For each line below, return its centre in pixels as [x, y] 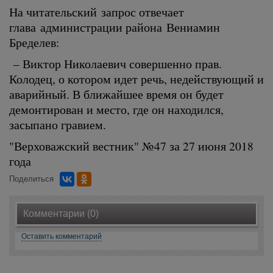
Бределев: [34, 42]
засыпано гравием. [58, 124]
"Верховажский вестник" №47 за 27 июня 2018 [131, 146]
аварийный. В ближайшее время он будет [116, 94]
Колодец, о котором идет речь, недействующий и [136, 79]
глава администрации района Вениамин [115, 27]
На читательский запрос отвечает [97, 12]
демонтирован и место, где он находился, [116, 109]
